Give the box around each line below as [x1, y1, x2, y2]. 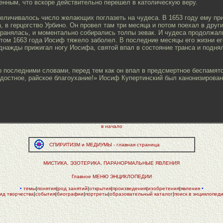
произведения [112, 186, 146, 191]
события [35, 191, 55, 197]
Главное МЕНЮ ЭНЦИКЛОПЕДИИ [71, 174, 152, 179]
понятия [37, 186, 56, 191]
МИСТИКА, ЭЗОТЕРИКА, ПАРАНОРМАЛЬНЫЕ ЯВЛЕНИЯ [43, 160, 180, 166]
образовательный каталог [109, 191, 173, 197]
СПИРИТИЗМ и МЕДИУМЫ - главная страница [49, 142, 160, 147]
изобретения [147, 186, 179, 191]
